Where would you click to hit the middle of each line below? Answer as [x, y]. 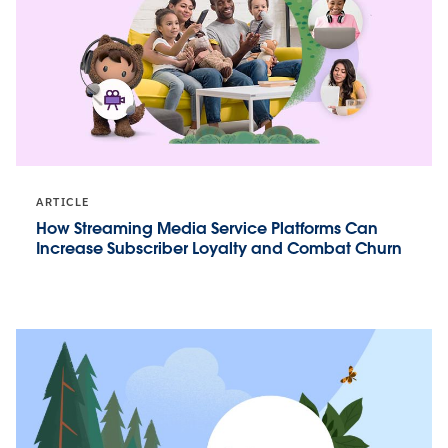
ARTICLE [63, 203]
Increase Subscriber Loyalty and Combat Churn [219, 249]
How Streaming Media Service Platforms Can [207, 229]
